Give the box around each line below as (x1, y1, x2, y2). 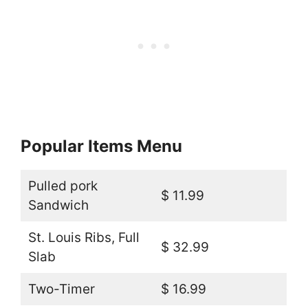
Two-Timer (27, 280, 95, 297)
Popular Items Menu (21, 135, 182, 156)
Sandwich (27, 197, 89, 213)
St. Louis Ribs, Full (27, 229, 140, 245)
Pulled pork (27, 177, 98, 194)
